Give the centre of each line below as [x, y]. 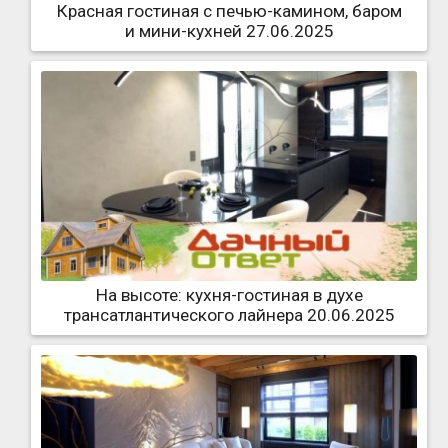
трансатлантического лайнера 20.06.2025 [229, 315]
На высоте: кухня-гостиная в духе [229, 295]
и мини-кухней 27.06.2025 [229, 30]
